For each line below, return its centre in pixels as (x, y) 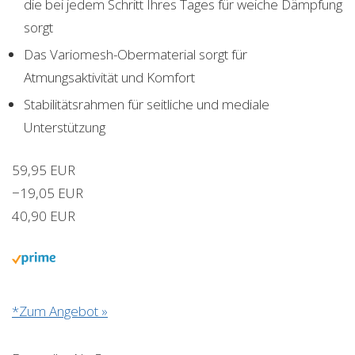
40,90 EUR (44, 216)
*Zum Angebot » (60, 311)
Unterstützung (65, 127)
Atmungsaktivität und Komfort (109, 77)
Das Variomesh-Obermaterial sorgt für (136, 54)
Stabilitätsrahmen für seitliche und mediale (147, 104)
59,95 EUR (44, 170)
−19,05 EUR (48, 193)
